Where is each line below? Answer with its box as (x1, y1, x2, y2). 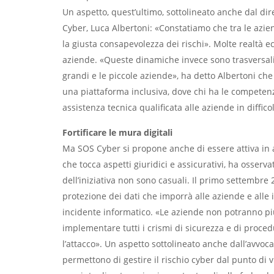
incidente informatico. (62, 206, 153, 218)
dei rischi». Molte (166, 38, 237, 50)
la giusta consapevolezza (62, 38, 166, 50)
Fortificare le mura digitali (62, 127, 172, 138)
